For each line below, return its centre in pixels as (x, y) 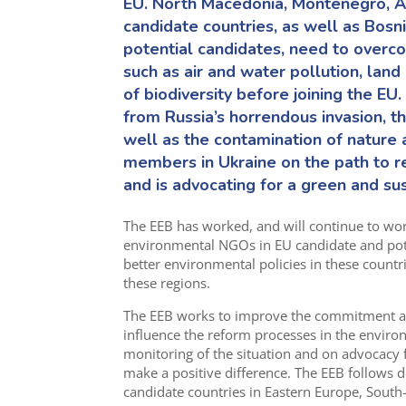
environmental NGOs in (197, 244)
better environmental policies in (224, 263)
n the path (332, 163)
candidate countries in (192, 391)
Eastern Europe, (311, 391)
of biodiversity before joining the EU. (262, 95)
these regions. (166, 282)
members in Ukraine (202, 163)
